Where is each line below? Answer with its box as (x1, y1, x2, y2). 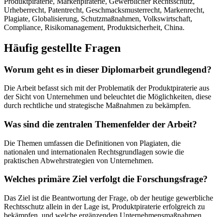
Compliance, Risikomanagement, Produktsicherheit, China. (4, 23, 185, 31)
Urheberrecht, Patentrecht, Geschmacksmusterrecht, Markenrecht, (4, 5, 204, 14)
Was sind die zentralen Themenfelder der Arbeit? (4, 119, 197, 129)
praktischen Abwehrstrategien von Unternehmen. (4, 156, 154, 165)
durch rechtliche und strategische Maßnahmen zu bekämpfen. (4, 101, 191, 110)
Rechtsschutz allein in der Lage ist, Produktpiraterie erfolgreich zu (4, 202, 205, 211)
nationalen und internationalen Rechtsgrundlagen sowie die (4, 147, 184, 156)
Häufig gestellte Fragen (4, 41, 121, 54)
